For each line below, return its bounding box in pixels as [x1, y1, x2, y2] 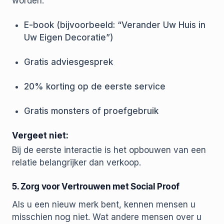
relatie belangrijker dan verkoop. [12, 157, 141, 168]
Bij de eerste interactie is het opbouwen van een [12, 145, 206, 155]
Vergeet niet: [12, 130, 68, 141]
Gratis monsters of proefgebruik [24, 106, 158, 116]
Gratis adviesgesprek [24, 57, 113, 67]
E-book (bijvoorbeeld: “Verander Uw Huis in [24, 20, 205, 30]
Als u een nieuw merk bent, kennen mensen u [12, 199, 195, 210]
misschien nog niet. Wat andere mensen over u [12, 212, 201, 222]
